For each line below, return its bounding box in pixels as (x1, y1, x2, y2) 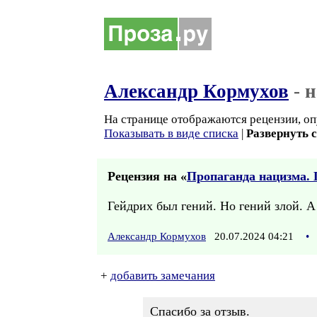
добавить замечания (110, 269, 215, 282)
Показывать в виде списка (104, 127, 238, 140)
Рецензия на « (108, 169, 187, 183)
